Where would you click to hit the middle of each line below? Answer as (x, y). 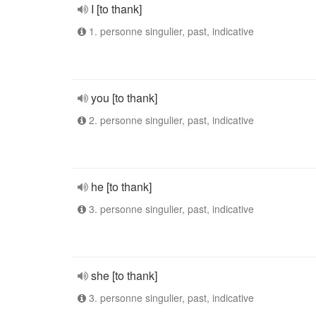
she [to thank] (124, 275)
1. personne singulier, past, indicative (170, 31)
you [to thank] (124, 98)
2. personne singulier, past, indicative (170, 120)
